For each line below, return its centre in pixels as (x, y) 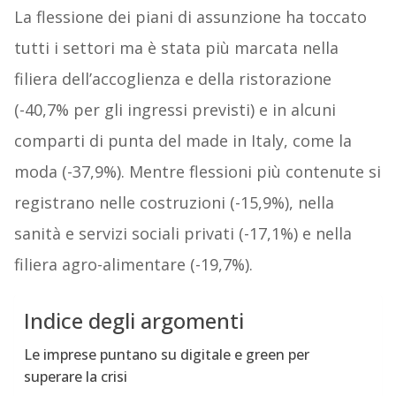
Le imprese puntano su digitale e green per (166, 355)
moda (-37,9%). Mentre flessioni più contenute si (197, 172)
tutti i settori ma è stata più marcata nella (176, 48)
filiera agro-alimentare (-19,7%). (133, 265)
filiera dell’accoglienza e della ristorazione (172, 79)
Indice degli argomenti (133, 321)
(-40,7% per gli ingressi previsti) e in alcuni (175, 110)
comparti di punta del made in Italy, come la (183, 141)
